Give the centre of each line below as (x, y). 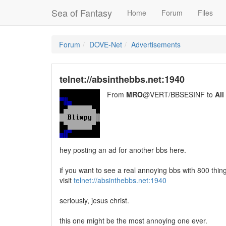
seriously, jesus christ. (94, 200)
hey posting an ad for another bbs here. (123, 150)
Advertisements (156, 44)
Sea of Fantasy (82, 13)
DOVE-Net (106, 44)
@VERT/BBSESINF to (179, 94)
